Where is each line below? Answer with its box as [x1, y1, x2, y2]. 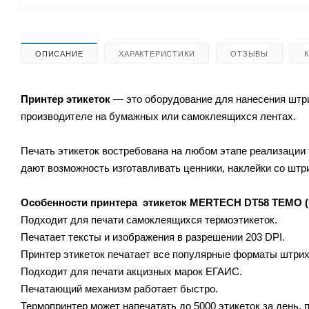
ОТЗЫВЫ [230, 49, 269, 58]
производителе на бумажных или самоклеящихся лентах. [21, 110, 296, 122]
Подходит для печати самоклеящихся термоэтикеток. [21, 213, 277, 226]
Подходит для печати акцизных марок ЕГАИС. [21, 265, 242, 277]
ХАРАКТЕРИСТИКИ [119, 49, 195, 58]
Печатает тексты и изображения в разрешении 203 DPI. [21, 230, 285, 243]
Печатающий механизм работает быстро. [21, 282, 218, 295]
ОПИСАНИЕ [35, 49, 83, 58]
